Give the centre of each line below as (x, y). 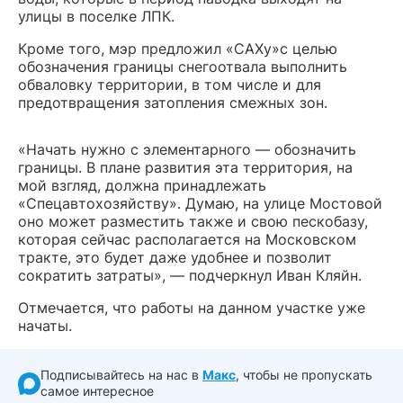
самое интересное (97, 391)
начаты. (45, 326)
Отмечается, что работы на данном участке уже (192, 308)
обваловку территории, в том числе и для (170, 85)
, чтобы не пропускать (304, 375)
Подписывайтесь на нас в (121, 375)
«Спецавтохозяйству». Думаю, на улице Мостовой (200, 204)
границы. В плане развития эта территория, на (185, 168)
